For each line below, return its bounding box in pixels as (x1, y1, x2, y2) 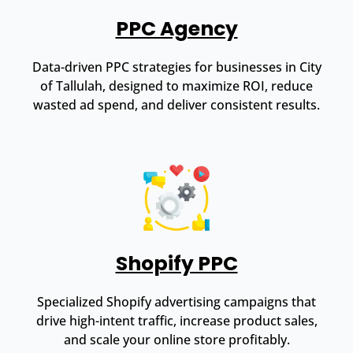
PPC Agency (115, 14, 238, 43)
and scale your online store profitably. (63, 330, 290, 348)
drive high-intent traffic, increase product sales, (35, 311, 318, 329)
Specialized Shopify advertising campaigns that (37, 292, 316, 310)
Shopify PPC (115, 249, 238, 277)
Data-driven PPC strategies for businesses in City (32, 58, 321, 76)
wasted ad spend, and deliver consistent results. (33, 95, 320, 113)
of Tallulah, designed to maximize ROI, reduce (40, 76, 313, 95)
